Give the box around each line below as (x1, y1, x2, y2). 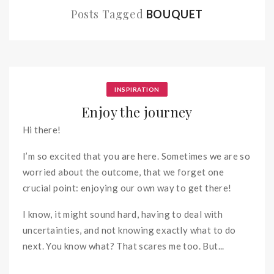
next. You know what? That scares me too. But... (23, 240, 224, 251)
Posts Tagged (70, 7, 146, 21)
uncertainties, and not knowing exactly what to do (23, 224, 236, 235)
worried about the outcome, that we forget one (23, 166, 224, 177)
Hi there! (23, 124, 61, 135)
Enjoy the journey (81, 103, 193, 121)
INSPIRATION (114, 86, 160, 93)
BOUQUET (146, 7, 203, 21)
